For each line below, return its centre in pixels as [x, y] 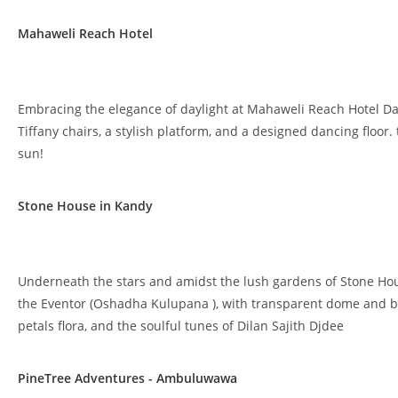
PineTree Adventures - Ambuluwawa [127, 378]
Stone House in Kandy [85, 206]
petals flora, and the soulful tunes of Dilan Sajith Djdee [183, 326]
